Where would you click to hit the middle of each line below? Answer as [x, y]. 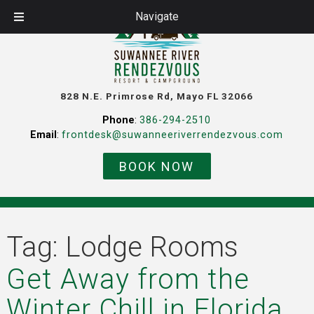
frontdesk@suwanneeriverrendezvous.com [173, 135]
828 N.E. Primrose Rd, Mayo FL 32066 [157, 96]
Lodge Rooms [151, 247]
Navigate [157, 16]
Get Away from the [128, 279]
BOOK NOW [157, 166]
